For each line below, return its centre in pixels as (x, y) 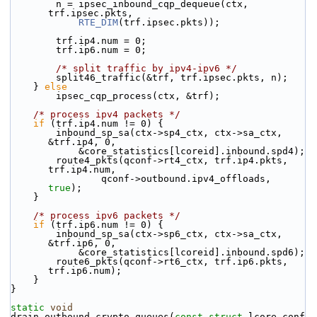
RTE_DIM (98, 22)
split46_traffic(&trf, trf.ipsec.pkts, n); (172, 77)
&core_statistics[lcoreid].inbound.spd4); (192, 151)
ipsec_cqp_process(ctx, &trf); (138, 96)
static (28, 307)
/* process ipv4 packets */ (107, 114)
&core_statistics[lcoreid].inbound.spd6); (192, 252)
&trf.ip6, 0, (82, 243)
